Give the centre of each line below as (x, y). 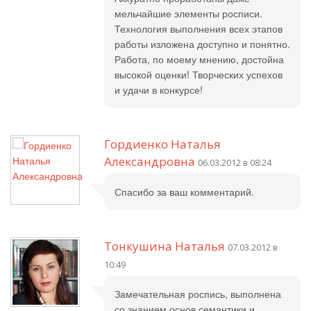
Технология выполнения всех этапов (199, 28)
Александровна (150, 161)
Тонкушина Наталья (165, 246)
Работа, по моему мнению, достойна (199, 59)
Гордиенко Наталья (162, 144)
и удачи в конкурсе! (159, 90)
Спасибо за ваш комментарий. (184, 192)
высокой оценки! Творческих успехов (199, 74)
